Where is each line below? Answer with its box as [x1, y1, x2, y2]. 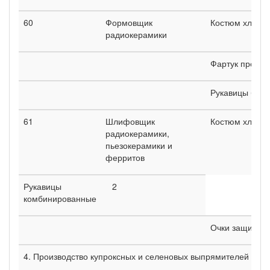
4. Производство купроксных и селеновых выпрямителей [24, 250, 249, 262]
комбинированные [24, 192, 96, 204]
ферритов [105, 151, 145, 163]
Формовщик [105, 16, 152, 28]
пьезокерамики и [105, 139, 172, 151]
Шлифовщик [105, 115, 155, 127]
